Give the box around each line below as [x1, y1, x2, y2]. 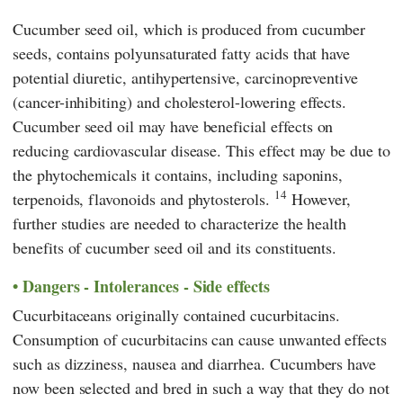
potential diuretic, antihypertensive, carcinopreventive [13, 66, 359, 88]
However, [286, 187, 352, 210]
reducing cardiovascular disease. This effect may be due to [13, 139, 390, 161]
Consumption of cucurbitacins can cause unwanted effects [13, 328, 388, 351]
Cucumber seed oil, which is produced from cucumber [13, 17, 366, 40]
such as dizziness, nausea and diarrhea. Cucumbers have [13, 353, 377, 375]
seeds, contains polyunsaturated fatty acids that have [13, 41, 351, 64]
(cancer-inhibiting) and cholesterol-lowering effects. [13, 90, 347, 112]
